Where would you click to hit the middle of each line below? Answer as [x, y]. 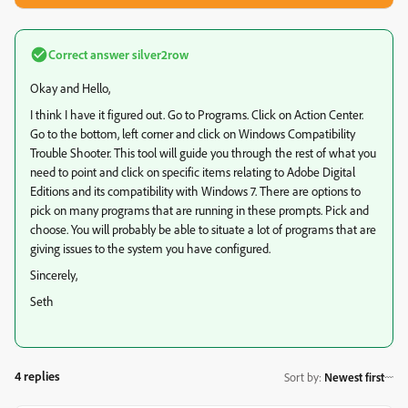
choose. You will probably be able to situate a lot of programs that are [203, 229]
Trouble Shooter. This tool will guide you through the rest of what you [203, 153]
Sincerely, [54, 275]
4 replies [37, 376]
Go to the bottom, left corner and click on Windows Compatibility [193, 133]
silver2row [159, 54]
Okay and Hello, [70, 88]
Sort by [301, 377]
